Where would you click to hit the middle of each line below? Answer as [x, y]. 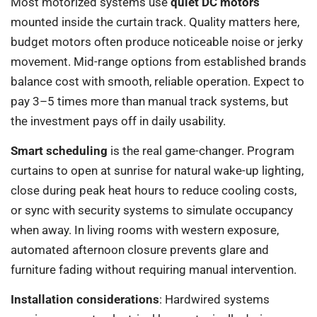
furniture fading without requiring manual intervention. [154, 270]
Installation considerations [85, 300]
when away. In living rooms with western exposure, [145, 230]
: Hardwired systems [214, 300]
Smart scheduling [59, 151]
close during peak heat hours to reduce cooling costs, [154, 191]
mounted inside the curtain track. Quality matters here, [155, 22]
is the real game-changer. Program [201, 151]
